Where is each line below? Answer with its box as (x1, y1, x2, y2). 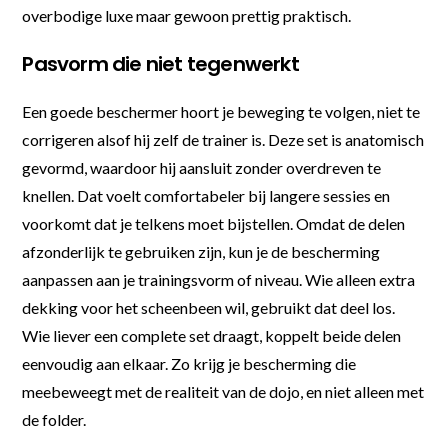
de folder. (22, 409, 87, 429)
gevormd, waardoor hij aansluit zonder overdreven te (22, 157, 382, 177)
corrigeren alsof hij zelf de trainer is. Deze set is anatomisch (22, 129, 425, 149)
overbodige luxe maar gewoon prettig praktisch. (22, 5, 352, 25)
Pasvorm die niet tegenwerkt (22, 49, 299, 78)
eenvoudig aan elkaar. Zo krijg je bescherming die (22, 353, 357, 373)
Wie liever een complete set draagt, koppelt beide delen (22, 325, 402, 345)
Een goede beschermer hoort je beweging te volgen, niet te (22, 101, 421, 121)
